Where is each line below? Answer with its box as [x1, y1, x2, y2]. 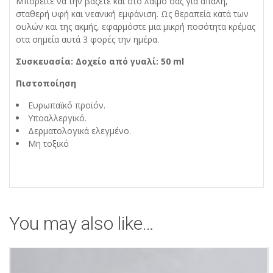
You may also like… [9, 213, 154, 235]
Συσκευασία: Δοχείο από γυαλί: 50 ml [16, 55, 184, 68]
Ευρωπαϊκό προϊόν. [28, 99, 105, 112]
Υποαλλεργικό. [28, 112, 87, 124]
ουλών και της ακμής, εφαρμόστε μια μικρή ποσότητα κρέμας [16, 21, 255, 33]
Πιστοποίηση [16, 77, 76, 90]
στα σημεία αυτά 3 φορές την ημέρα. [16, 34, 159, 46]
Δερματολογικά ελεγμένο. [28, 125, 131, 137]
